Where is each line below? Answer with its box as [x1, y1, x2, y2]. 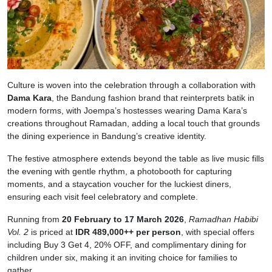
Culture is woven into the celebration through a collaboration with [7, 80, 256, 90]
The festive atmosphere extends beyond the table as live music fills [7, 153, 264, 163]
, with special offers [181, 226, 254, 237]
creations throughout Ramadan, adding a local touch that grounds [7, 118, 260, 128]
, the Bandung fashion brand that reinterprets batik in [52, 92, 254, 103]
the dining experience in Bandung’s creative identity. [7, 131, 206, 141]
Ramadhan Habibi [189, 214, 258, 224]
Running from [7, 214, 62, 224]
